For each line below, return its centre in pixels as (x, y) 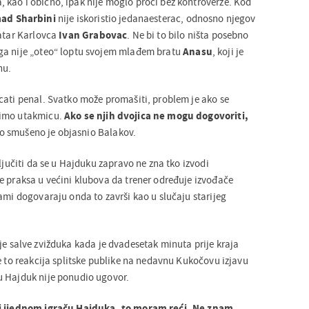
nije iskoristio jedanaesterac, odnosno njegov (156, 18)
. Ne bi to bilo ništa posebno (188, 34)
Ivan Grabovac (93, 34)
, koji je (228, 51)
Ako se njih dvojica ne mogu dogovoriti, (156, 115)
